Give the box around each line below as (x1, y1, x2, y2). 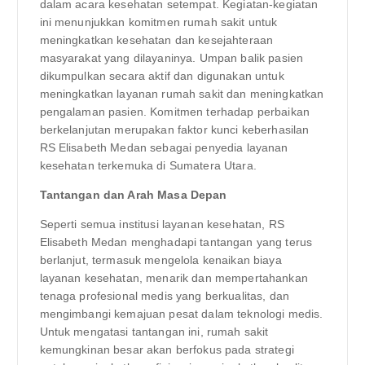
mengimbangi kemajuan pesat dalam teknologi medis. (39, 306, 323, 320)
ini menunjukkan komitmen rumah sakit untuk (39, 15, 278, 29)
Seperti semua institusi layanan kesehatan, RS (39, 217, 284, 231)
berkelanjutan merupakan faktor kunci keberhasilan (39, 122, 310, 136)
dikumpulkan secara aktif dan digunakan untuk (39, 68, 284, 82)
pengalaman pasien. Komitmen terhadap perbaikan (39, 104, 310, 118)
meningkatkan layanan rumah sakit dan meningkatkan (39, 86, 324, 100)
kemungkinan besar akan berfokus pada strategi (39, 342, 294, 356)
